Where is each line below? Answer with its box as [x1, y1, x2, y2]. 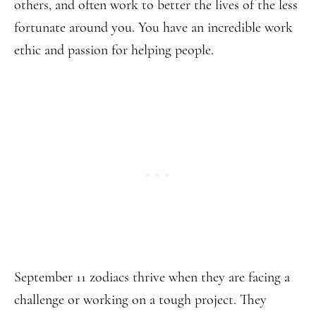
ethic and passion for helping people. [14, 42, 214, 59]
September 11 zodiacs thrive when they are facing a [14, 269, 290, 286]
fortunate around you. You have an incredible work [14, 19, 293, 36]
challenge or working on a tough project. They [14, 291, 267, 308]
